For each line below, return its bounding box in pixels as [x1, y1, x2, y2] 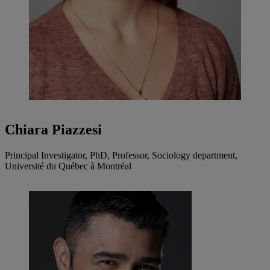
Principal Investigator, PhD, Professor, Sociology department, [5, 150, 237, 161]
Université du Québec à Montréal [5, 161, 131, 172]
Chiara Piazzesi [5, 122, 102, 138]
